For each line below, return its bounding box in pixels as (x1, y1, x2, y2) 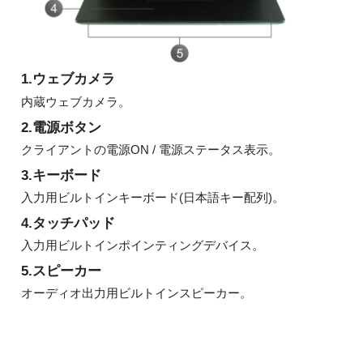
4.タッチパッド (20, 214, 115, 231)
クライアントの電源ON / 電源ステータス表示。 (20, 142, 280, 156)
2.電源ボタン (20, 118, 101, 135)
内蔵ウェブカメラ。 (20, 94, 130, 109)
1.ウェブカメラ (20, 70, 115, 88)
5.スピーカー (20, 262, 101, 279)
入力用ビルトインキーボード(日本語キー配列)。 (20, 190, 284, 204)
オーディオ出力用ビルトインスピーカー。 (20, 286, 252, 301)
